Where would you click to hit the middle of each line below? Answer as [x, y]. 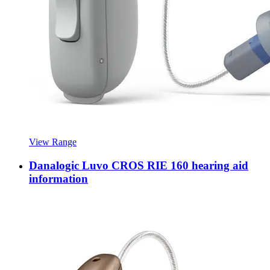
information [58, 178]
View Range [53, 142]
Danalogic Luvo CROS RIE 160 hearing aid [139, 165]
